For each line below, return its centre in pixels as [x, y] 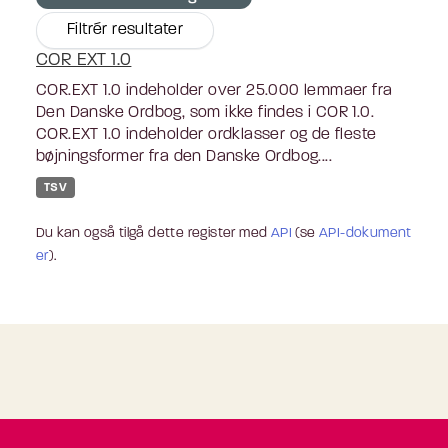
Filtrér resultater [125, 29]
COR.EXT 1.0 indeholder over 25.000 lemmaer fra [214, 90]
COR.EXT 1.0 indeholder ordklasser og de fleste [206, 134]
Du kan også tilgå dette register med [153, 233]
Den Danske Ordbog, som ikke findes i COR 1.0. [205, 112]
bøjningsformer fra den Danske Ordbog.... [184, 156]
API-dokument [365, 233]
